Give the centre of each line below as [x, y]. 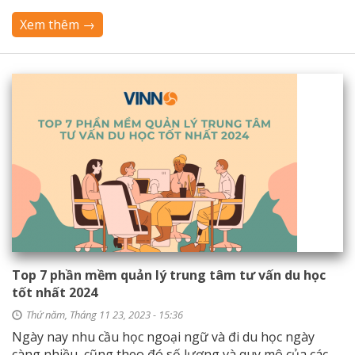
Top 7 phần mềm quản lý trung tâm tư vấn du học [169, 275]
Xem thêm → [57, 25]
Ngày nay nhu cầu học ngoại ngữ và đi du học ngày [163, 337]
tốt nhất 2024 [55, 292]
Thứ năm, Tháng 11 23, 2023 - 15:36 [105, 315]
